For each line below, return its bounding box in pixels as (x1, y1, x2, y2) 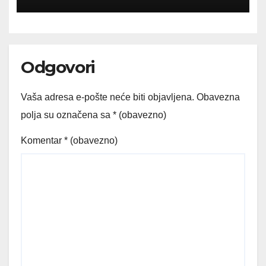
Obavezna (197, 91, 240, 102)
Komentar (21, 135, 64, 145)
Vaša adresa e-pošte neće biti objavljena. (21, 91, 194, 102)
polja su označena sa (21, 109, 113, 120)
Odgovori (21, 56, 95, 77)
